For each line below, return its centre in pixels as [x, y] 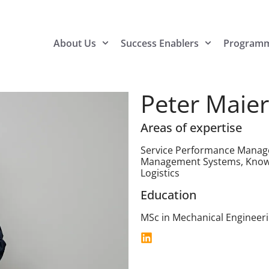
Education [168, 195]
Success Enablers [160, 43]
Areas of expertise [191, 128]
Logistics [160, 173]
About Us [74, 43]
